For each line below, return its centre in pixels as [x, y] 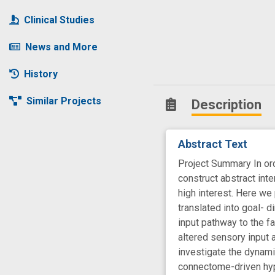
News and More [61, 47]
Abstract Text [213, 144]
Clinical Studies [59, 20]
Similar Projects [64, 101]
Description [227, 104]
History [41, 74]
